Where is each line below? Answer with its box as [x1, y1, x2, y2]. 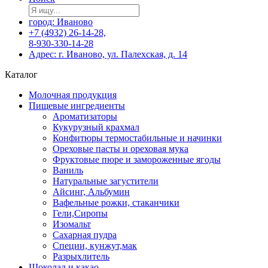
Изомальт [53, 219, 91, 229]
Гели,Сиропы [53, 208, 108, 218]
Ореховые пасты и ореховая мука [53, 144, 188, 154]
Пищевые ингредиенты [29, 100, 125, 111]
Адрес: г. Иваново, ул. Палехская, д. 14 [29, 49, 187, 59]
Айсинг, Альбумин [53, 187, 130, 197]
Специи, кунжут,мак [53, 240, 137, 251]
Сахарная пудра [53, 230, 117, 240]
